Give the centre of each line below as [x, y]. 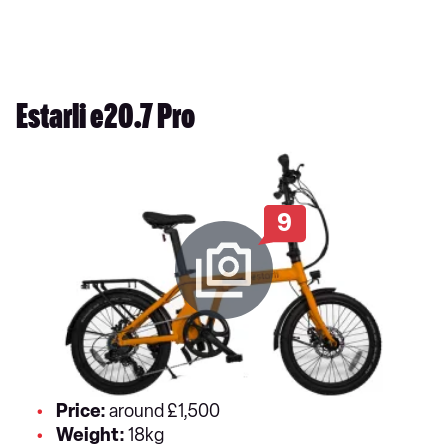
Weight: [92, 434]
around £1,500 [166, 410]
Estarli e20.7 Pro [105, 120]
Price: [81, 410]
